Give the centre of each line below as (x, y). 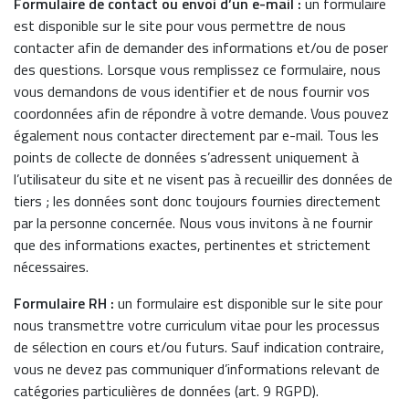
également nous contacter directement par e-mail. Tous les (196, 135)
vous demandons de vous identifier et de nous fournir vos (192, 91)
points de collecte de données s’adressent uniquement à (186, 157)
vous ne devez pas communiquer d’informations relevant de (197, 369)
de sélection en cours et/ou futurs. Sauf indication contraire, (199, 347)
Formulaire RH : (64, 303)
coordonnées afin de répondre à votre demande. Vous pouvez (201, 113)
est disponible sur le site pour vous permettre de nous (180, 26)
